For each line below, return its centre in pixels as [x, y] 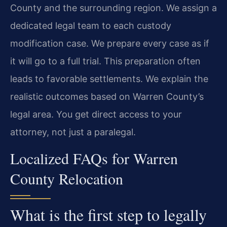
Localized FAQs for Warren [94, 158]
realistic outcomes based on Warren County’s [107, 96]
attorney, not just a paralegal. [73, 132]
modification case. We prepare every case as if [110, 43]
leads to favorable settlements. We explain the [109, 79]
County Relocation [67, 179]
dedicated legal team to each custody [91, 25]
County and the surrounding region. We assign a [113, 8]
